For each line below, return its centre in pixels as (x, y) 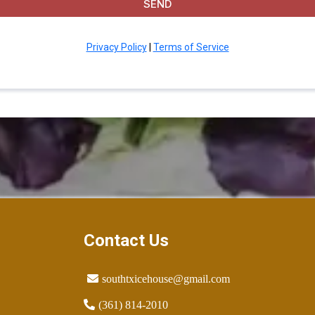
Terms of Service (191, 47)
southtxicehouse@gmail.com (166, 278)
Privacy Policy (116, 47)
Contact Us (126, 240)
